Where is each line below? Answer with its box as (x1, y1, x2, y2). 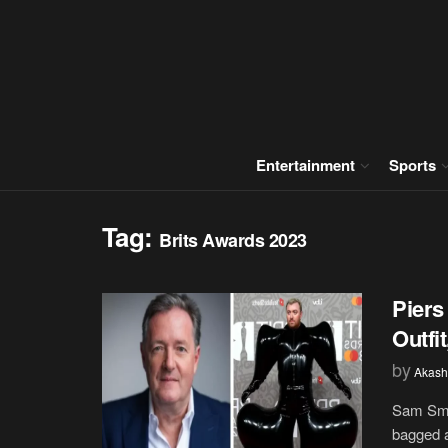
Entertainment (256, 154, 355, 176)
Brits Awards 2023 (159, 227, 307, 253)
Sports (389, 154, 436, 176)
